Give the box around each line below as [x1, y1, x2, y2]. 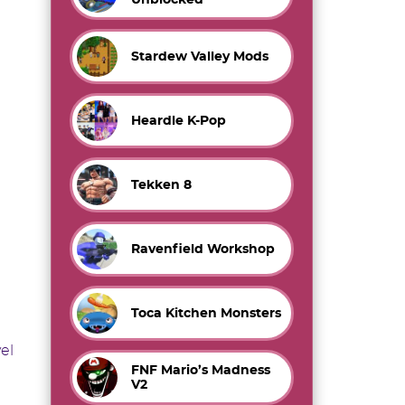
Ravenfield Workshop [131, 242, 275, 256]
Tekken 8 [131, 178, 192, 192]
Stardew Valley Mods [131, 50, 268, 63]
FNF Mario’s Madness [131, 363, 270, 377]
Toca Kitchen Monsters [131, 306, 281, 320]
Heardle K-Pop [131, 114, 226, 127]
